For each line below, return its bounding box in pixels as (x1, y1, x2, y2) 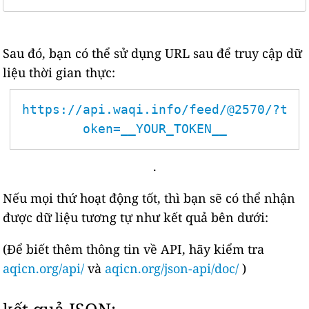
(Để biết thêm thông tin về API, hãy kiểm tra (3, 241, 265, 257)
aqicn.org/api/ (3, 260, 85, 277)
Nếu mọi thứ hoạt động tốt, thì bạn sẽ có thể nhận (3, 190, 296, 206)
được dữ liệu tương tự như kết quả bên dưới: (3, 209, 269, 226)
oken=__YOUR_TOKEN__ (82, 121, 227, 136)
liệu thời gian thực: (3, 64, 116, 81)
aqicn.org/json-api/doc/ (105, 260, 239, 277)
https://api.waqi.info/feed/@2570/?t (21, 102, 288, 117)
